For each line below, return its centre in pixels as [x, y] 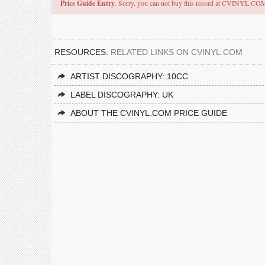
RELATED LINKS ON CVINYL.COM [177, 52]
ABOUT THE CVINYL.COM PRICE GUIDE [149, 113]
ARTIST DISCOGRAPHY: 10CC [129, 76]
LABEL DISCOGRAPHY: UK [122, 95]
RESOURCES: [83, 52]
